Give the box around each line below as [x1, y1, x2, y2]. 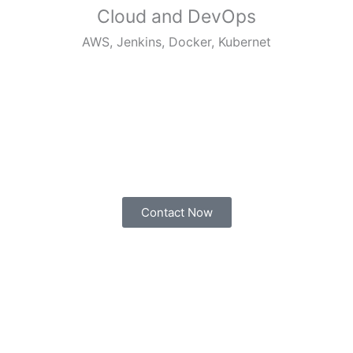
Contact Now [140, 204, 213, 220]
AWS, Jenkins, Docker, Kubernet [82, 33, 271, 50]
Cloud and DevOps [97, 5, 256, 28]
